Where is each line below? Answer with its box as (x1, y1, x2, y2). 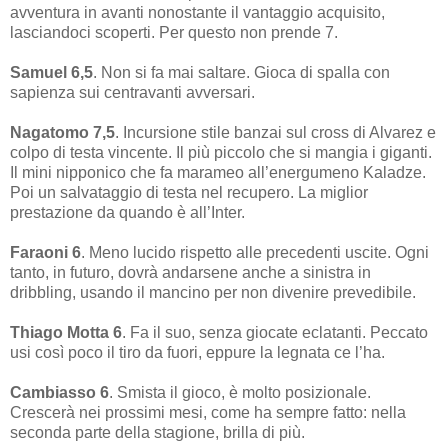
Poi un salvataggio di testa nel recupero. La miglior (10, 184, 368, 201)
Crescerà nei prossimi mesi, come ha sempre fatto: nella (10, 404, 406, 421)
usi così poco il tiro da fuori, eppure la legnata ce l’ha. (10, 344, 385, 361)
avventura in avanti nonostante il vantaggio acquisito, (10, 4, 385, 21)
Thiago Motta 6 (10, 324, 122, 341)
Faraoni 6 (10, 244, 81, 261)
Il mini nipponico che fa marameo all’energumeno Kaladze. (10, 164, 426, 181)
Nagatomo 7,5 (10, 124, 115, 141)
